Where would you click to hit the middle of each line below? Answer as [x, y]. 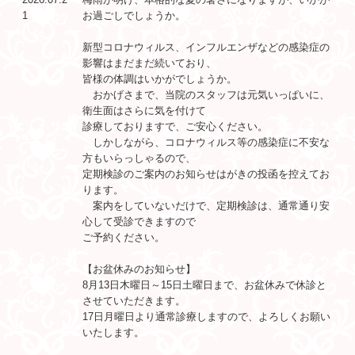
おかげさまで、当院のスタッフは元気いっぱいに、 [206, 94]
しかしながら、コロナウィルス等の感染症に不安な [206, 142]
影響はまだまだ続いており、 [149, 63]
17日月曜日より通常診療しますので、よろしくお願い [206, 316]
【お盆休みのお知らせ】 [139, 269]
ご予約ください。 [124, 237]
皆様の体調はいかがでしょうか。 [160, 78]
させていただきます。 [134, 300]
